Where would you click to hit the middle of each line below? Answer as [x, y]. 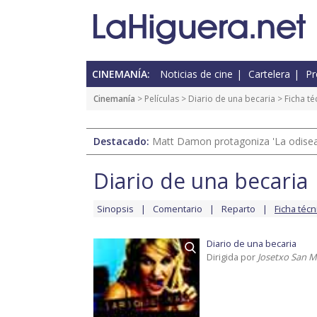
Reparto [238, 209]
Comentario [178, 209]
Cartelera [269, 74]
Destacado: [123, 142]
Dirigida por [232, 257]
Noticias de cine [196, 74]
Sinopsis [115, 209]
